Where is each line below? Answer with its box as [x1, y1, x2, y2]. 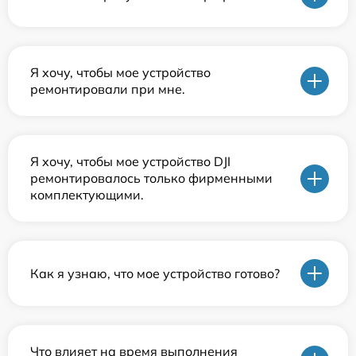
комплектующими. [30, 187, 144, 203]
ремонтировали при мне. [30, 81, 185, 98]
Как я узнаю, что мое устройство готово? [30, 265, 280, 281]
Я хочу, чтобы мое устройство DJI [30, 153, 230, 170]
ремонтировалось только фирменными [30, 170, 273, 187]
